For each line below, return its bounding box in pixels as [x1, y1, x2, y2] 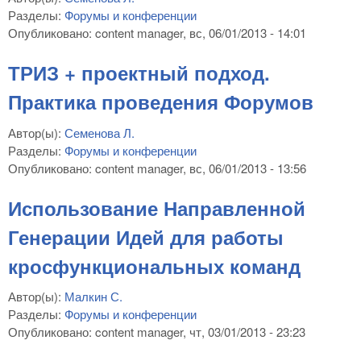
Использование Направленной [8, 193, 305, 222]
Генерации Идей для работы [8, 222, 284, 251]
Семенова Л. [64, 123, 135, 141]
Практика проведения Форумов [8, 88, 313, 116]
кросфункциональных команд [8, 251, 301, 280]
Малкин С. [64, 288, 122, 305]
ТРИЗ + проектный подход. [8, 59, 270, 87]
